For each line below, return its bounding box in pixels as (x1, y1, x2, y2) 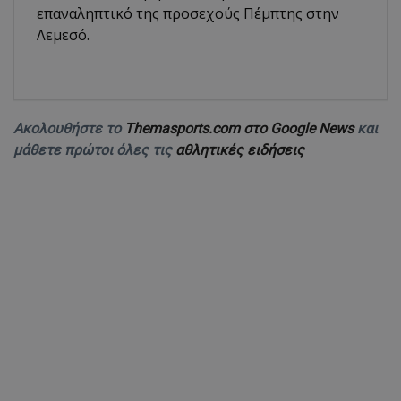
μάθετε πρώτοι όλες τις (13, 141, 175, 159)
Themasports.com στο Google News (124, 120, 357, 138)
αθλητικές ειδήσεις (175, 141, 304, 159)
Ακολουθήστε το (13, 120, 124, 138)
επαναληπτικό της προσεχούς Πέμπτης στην (37, 4, 339, 24)
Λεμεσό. (37, 25, 90, 46)
